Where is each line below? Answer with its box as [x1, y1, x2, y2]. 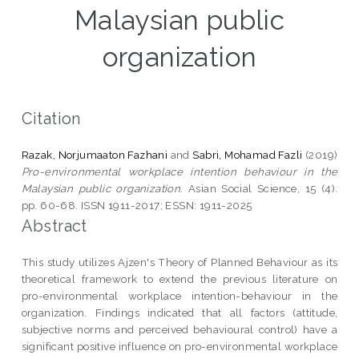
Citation [21, 108, 81, 128]
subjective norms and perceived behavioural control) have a [21, 322, 338, 336]
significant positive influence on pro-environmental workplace [21, 339, 338, 353]
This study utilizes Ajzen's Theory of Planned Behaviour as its [21, 255, 338, 268]
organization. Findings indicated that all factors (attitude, [21, 305, 338, 319]
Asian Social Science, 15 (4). [183, 181, 338, 195]
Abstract [21, 216, 87, 236]
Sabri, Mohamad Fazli [192, 147, 303, 161]
